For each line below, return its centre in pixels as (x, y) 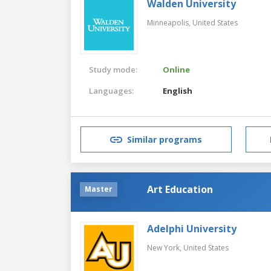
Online (177, 69)
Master (99, 189)
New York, (165, 247)
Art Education (180, 189)
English (178, 90)
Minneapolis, (170, 22)
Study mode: (113, 69)
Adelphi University (192, 228)
